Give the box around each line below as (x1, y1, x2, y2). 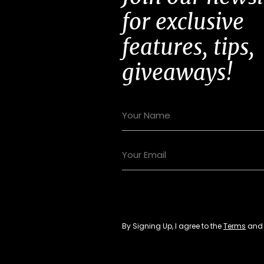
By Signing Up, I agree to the (122, 221, 223, 232)
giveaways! (122, 59, 233, 87)
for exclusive (122, 8, 244, 36)
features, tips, (122, 34, 255, 61)
